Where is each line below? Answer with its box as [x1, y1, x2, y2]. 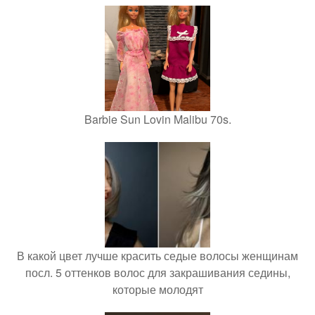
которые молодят [112, 281, 203, 297]
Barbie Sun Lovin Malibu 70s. [84, 111, 231, 127]
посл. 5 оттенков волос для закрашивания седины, [25, 264, 290, 281]
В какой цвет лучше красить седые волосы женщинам [17, 247, 298, 264]
